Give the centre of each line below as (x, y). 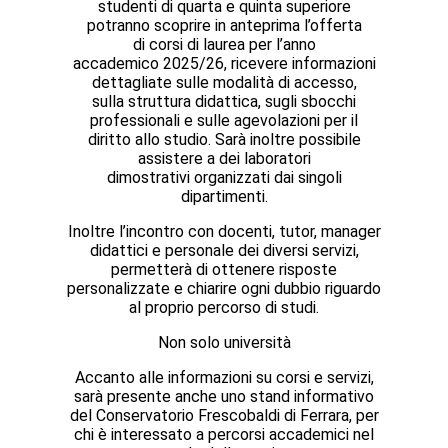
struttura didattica (193, 102)
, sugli (279, 102)
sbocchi (328, 102)
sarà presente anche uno (162, 397)
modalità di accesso (283, 83)
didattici (118, 251)
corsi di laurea (196, 45)
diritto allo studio (147, 140)
